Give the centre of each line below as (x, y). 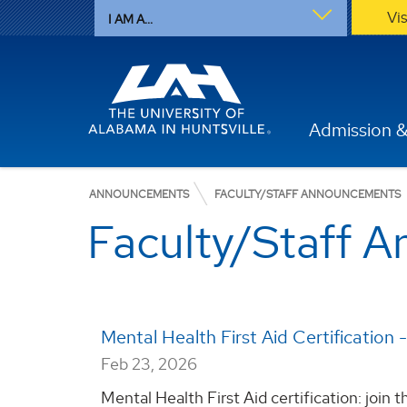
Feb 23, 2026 (149, 363)
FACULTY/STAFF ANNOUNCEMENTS (308, 194)
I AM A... (130, 19)
